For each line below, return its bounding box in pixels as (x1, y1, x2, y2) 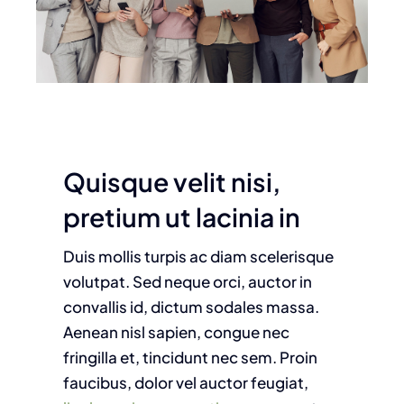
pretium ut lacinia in (62, 199, 300, 233)
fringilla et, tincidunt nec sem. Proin (62, 346, 317, 367)
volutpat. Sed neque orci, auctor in (62, 271, 312, 291)
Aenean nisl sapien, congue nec (62, 321, 289, 342)
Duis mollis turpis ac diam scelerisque (62, 245, 334, 266)
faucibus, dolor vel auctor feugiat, (62, 372, 308, 392)
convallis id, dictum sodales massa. (62, 296, 319, 317)
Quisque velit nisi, (62, 164, 280, 197)
